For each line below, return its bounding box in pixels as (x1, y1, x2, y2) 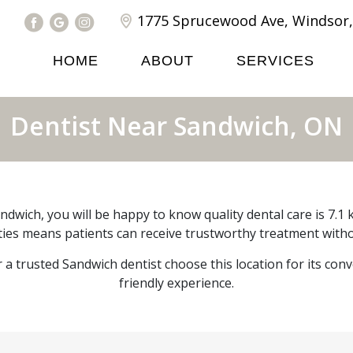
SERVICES (236, 53, 314, 69)
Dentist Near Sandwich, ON (10, 109, 343, 143)
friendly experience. (119, 274, 234, 292)
